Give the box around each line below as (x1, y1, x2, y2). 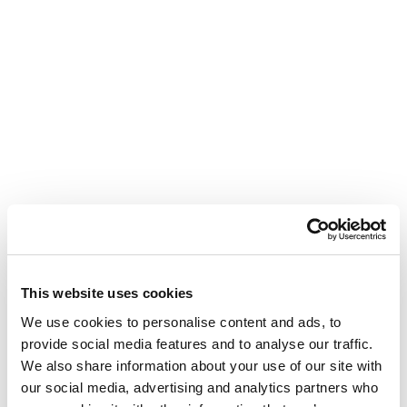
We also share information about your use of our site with (21, 357, 382, 373)
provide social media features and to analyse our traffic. (21, 335, 373, 352)
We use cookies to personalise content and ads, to (21, 313, 342, 330)
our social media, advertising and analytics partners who (21, 379, 378, 395)
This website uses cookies (21, 285, 194, 301)
